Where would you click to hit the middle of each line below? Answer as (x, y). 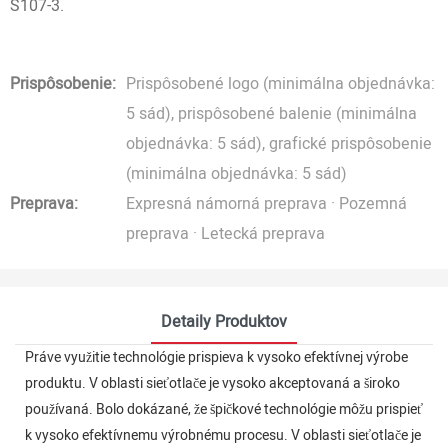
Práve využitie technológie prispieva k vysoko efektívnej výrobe (216, 358)
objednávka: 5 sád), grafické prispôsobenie (279, 144)
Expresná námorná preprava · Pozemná (266, 204)
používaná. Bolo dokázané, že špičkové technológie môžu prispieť (224, 410)
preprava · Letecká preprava (225, 234)
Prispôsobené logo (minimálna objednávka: (280, 84)
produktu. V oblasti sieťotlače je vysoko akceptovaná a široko (212, 384)
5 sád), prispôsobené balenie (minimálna (271, 114)
